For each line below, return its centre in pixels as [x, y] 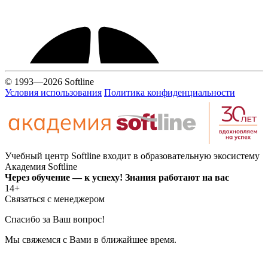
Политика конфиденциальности [170, 93]
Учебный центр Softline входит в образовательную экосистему [132, 156]
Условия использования [53, 93]
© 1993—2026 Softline [49, 82]
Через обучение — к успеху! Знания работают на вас [117, 177]
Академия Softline [41, 166]
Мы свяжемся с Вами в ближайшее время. [91, 239]
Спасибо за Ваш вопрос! [55, 219]
